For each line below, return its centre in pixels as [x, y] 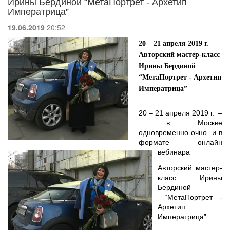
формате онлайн [180, 142]
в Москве [180, 123]
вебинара [174, 152]
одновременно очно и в [180, 132]
